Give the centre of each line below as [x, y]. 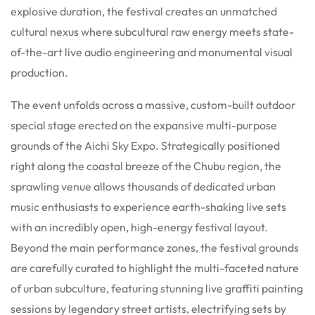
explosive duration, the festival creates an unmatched [144, 11]
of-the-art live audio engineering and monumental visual [152, 52]
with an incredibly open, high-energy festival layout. [139, 227]
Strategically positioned [219, 145]
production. [39, 72]
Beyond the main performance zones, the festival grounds [155, 247]
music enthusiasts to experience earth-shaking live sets [148, 206]
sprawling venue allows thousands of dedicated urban [143, 186]
